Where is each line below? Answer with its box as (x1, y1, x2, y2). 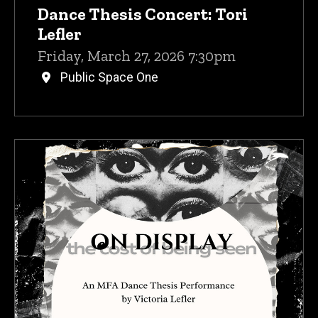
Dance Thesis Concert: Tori (38, 3, 248, 24)
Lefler (38, 23, 81, 44)
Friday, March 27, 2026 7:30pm (38, 46, 236, 65)
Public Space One (60, 70, 158, 85)
